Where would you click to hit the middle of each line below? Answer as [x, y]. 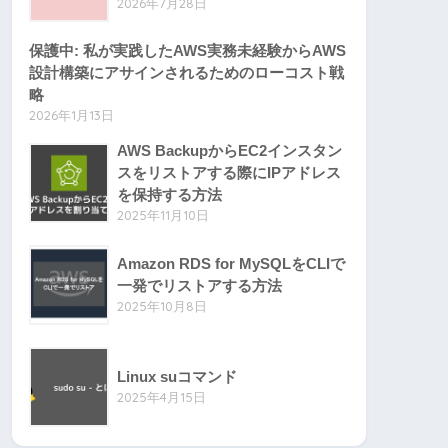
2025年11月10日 [163, 214]
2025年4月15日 [161, 396]
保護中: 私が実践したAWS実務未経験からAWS [187, 50]
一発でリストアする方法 [199, 285]
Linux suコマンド [177, 376]
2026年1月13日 [71, 114]
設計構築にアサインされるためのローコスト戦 [186, 72]
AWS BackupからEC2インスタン [229, 150]
